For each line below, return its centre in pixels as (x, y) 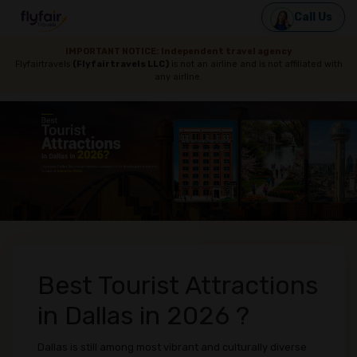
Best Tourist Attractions (178, 285)
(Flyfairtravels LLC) (120, 64)
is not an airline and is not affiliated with (255, 64)
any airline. (178, 77)
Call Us (313, 17)
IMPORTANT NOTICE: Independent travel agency (178, 51)
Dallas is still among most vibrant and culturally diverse (172, 347)
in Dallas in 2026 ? (143, 316)
